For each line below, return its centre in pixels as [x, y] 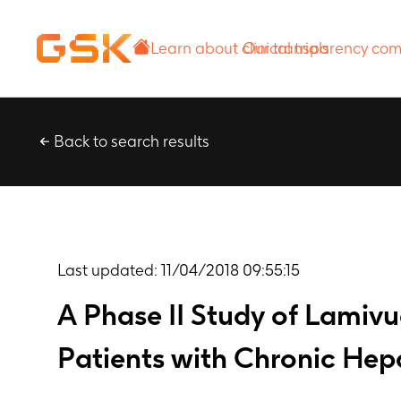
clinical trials [194, 60]
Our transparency [305, 35]
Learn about [194, 35]
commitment [287, 60]
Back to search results [132, 141]
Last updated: [109, 270]
